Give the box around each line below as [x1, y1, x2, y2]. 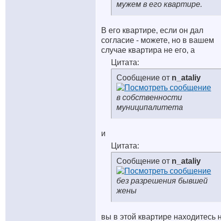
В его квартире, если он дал [101, 26, 203, 35]
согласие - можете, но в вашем [101, 36, 214, 44]
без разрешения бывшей [116, 177, 208, 185]
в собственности [116, 93, 182, 102]
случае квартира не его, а [101, 46, 195, 54]
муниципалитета [116, 103, 183, 111]
